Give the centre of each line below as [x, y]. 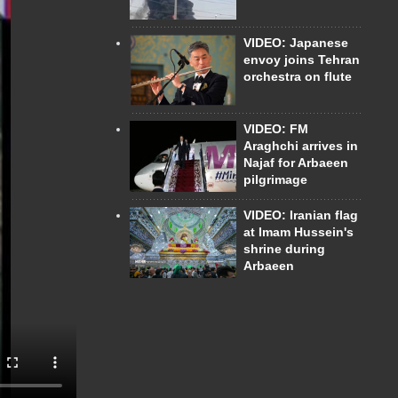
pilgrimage [275, 179]
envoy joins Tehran [302, 59]
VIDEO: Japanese [296, 42]
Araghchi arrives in [301, 145]
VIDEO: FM [276, 128]
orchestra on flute [298, 76]
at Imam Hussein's [298, 231]
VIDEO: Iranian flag [301, 215]
